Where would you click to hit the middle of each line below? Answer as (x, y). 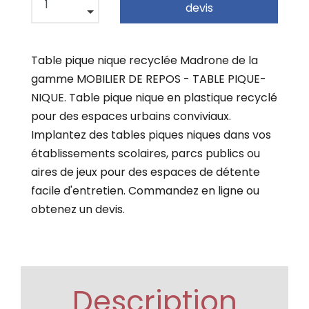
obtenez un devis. (78, 209)
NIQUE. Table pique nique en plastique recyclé (154, 97)
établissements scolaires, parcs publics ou (146, 153)
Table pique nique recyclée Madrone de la (144, 60)
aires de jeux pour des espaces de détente (146, 172)
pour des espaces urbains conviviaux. (131, 116)
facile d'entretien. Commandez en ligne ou (145, 190)
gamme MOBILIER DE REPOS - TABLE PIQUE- (149, 79)
